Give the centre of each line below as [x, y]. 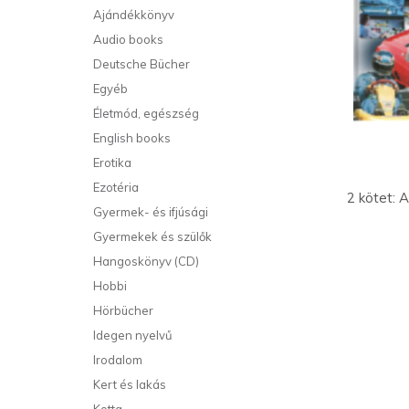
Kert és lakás [130, 384]
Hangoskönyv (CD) [146, 261]
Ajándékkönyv [134, 15]
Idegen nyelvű [133, 335]
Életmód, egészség [146, 113]
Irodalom [118, 360]
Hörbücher [123, 310]
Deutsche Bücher [142, 64]
